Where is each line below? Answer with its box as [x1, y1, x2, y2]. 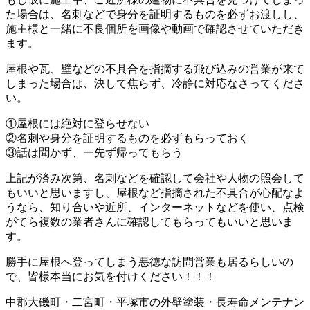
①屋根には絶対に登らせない [6, 117, 149, 129]
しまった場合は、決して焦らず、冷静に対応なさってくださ [6, 77, 304, 89]
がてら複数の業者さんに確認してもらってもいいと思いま [6, 215, 293, 228]
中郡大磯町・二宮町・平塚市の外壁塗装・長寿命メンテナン [6, 295, 304, 308]
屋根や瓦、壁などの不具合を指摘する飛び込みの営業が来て [6, 62, 304, 75]
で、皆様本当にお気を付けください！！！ [6, 270, 216, 282]
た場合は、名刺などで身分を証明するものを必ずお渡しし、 [6, 8, 304, 20]
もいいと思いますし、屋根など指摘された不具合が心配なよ [6, 186, 304, 199]
